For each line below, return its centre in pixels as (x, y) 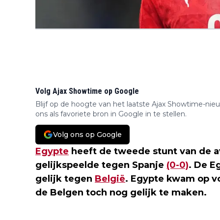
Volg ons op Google (87, 134)
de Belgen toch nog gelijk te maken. (121, 192)
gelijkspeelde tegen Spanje (101, 165)
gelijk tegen (65, 179)
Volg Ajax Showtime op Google (87, 91)
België (110, 179)
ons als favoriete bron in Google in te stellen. (111, 114)
